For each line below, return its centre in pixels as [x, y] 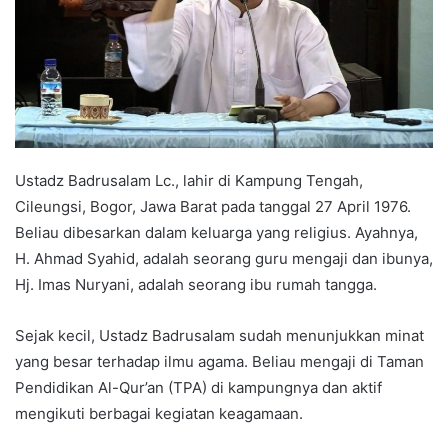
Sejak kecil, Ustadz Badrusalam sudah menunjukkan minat [219, 335]
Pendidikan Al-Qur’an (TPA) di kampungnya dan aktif [198, 387]
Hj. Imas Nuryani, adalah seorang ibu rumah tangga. [196, 284]
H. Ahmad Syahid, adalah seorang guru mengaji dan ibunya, [224, 258]
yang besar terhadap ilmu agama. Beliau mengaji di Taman [219, 361]
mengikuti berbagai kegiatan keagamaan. [159, 413]
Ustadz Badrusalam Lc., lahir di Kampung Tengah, [189, 180]
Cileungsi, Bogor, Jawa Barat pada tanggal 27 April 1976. [213, 206]
